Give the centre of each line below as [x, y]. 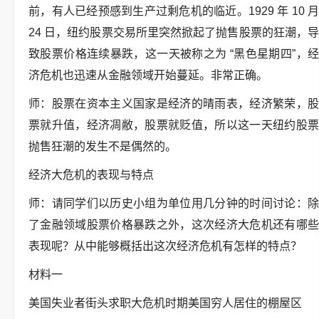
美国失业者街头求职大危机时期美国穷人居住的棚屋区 [165, 303]
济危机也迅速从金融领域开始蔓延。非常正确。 [148, 75]
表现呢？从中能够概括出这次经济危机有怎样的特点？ [165, 246]
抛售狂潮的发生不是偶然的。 [103, 146]
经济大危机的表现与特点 [91, 175]
